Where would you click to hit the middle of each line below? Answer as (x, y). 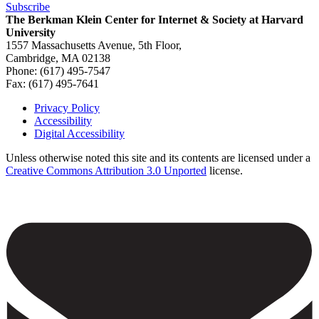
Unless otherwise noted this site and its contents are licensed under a (158, 157)
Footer (30, 125)
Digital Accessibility (79, 133)
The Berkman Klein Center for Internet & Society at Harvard (155, 19)
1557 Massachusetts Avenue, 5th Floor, (94, 45)
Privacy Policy (67, 108)
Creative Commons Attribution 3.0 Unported (106, 170)
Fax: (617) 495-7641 (52, 83)
